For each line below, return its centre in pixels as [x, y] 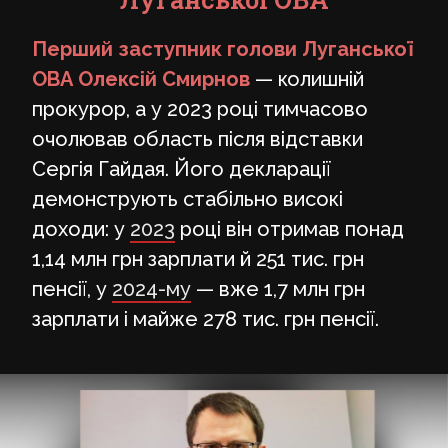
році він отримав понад [289, 228]
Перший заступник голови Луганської [222, 48]
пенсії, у [72, 288]
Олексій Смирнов [164, 78]
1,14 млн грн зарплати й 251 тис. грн [198, 258]
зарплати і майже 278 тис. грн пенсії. [205, 318]
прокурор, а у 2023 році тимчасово [200, 108]
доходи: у [81, 228]
